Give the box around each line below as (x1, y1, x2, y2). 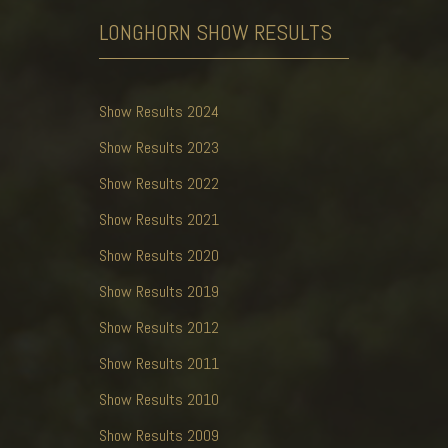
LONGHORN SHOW (99, 17, 254, 46)
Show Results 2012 (99, 316, 219, 338)
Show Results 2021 (99, 208, 219, 230)
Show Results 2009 (99, 424, 219, 446)
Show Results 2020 (99, 244, 219, 266)
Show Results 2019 (99, 280, 219, 302)
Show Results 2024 (99, 100, 219, 122)
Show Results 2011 (99, 352, 219, 374)
